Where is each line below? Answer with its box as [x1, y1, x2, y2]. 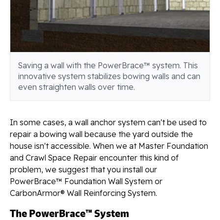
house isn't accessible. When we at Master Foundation [10, 140, 208, 151]
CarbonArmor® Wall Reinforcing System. [10, 188, 157, 198]
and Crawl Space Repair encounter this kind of [10, 152, 179, 163]
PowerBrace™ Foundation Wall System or [10, 176, 163, 186]
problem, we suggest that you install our [10, 164, 157, 174]
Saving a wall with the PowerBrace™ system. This [18, 60, 198, 70]
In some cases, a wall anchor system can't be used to [10, 117, 207, 127]
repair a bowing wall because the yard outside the [10, 129, 193, 139]
